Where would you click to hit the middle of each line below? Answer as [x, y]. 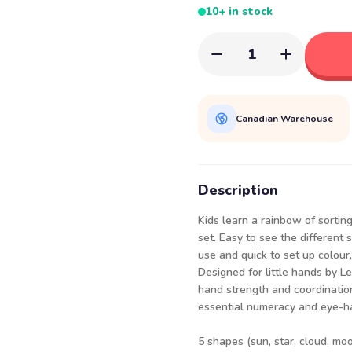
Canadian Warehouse [284, 118]
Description [238, 190]
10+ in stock [239, 11]
